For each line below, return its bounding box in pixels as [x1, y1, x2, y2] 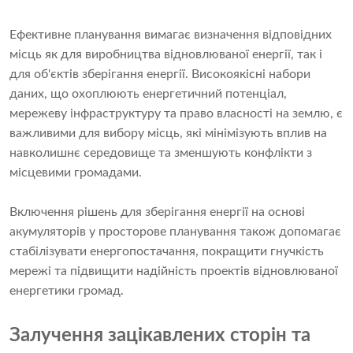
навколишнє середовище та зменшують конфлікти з [9, 147, 312, 160]
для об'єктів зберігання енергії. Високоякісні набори [9, 68, 310, 81]
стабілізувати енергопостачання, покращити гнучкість [9, 245, 324, 258]
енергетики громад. [9, 284, 124, 298]
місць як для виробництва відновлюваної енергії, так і [9, 48, 322, 61]
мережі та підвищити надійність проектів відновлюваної [9, 265, 338, 278]
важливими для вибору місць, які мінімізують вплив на [9, 127, 327, 140]
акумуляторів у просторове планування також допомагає [9, 225, 341, 239]
